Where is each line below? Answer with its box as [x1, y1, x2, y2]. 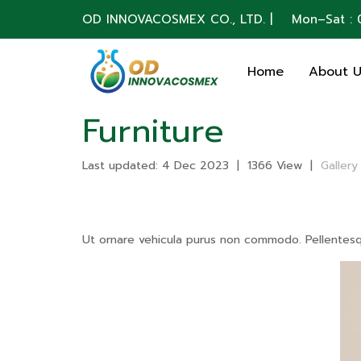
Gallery [321, 157, 358, 174]
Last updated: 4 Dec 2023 [82, 157, 229, 174]
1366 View [247, 157, 302, 174]
